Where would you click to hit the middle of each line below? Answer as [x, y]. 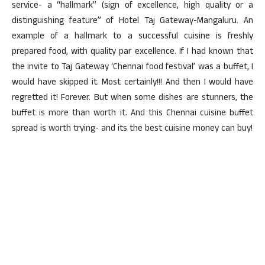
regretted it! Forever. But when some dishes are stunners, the [132, 98]
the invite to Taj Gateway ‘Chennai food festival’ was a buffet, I [132, 68]
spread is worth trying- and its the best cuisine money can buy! [132, 129]
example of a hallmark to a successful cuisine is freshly [132, 37]
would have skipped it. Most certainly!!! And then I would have [132, 83]
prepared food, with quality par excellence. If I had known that [132, 52]
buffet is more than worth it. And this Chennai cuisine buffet [132, 114]
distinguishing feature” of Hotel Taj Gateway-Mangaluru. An [132, 22]
